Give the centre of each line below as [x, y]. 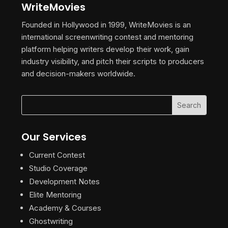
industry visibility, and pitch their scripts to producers [113, 61]
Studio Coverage [58, 168]
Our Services [54, 137]
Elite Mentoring [55, 194]
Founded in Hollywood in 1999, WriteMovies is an [106, 24]
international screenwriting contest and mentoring [107, 37]
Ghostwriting [51, 221]
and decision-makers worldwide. [78, 73]
